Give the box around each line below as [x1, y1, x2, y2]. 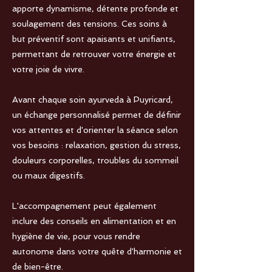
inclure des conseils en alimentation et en [12, 216, 176, 226]
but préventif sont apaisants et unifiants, [12, 34, 175, 44]
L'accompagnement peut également [12, 201, 157, 211]
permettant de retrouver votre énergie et [12, 49, 176, 59]
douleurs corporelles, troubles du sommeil [12, 155, 178, 166]
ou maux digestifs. [12, 171, 85, 181]
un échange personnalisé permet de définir [12, 110, 181, 120]
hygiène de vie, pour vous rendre [12, 231, 140, 242]
